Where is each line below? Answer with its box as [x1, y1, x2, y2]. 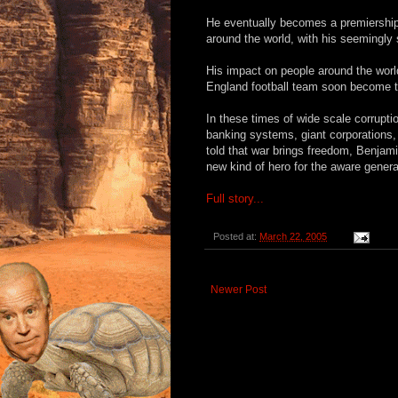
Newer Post [211, 283, 267, 297]
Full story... [206, 192, 264, 206]
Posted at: [213, 231, 259, 243]
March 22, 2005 [259, 231, 327, 243]
